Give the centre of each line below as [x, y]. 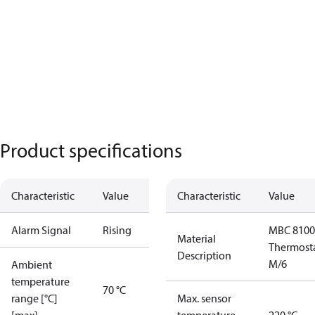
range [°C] [34, 298]
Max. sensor [204, 298]
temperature [40, 281]
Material [197, 238]
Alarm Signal [41, 230]
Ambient [32, 264]
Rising [117, 230]
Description [204, 255]
